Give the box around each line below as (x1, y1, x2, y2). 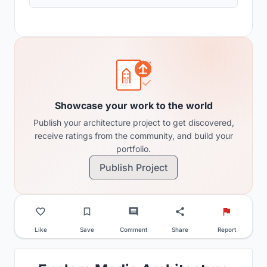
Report (217, 225, 236, 233)
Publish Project (100, 161, 167, 173)
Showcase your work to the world (54, 99, 213, 111)
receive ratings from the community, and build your (34, 130, 233, 141)
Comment (120, 225, 147, 233)
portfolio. (116, 143, 151, 154)
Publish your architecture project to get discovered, (33, 117, 234, 128)
